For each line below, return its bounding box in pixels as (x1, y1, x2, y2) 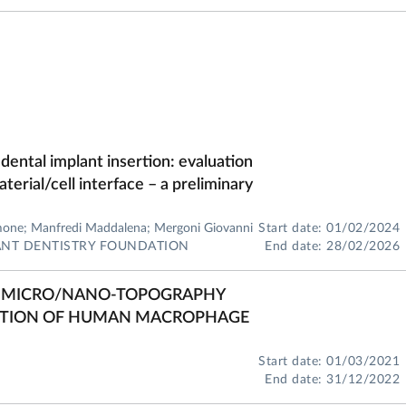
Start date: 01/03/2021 (258, 355, 400, 368)
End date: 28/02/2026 (265, 240, 400, 253)
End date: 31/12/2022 (265, 373, 400, 386)
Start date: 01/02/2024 (258, 222, 400, 235)
